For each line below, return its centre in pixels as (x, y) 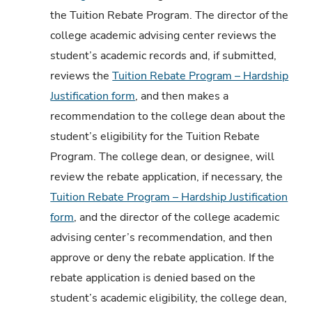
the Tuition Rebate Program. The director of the (170, 15)
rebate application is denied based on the (153, 278)
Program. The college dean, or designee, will (163, 156)
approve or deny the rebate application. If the (163, 257)
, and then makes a (182, 96)
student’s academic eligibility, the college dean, (169, 298)
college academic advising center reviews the (164, 35)
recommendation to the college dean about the (168, 116)
